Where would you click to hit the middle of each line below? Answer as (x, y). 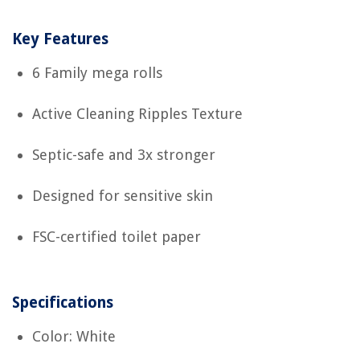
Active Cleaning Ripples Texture (137, 113)
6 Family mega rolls (97, 72)
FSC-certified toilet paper (117, 236)
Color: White (74, 336)
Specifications (63, 302)
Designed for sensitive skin (123, 195)
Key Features (60, 39)
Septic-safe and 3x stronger (124, 154)
